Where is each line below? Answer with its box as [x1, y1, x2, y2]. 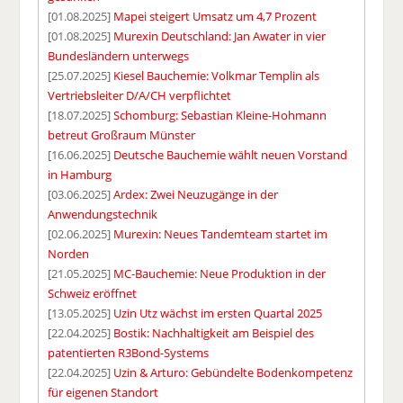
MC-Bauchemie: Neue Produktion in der [113, 264, 327, 282]
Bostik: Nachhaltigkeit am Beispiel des [113, 324, 315, 341]
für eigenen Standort [48, 383, 159, 400]
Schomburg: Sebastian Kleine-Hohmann [113, 106, 327, 123]
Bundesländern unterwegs [48, 47, 190, 64]
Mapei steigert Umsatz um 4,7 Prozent [113, 7, 318, 24]
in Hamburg [48, 166, 112, 183]
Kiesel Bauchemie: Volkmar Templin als [113, 67, 320, 84]
